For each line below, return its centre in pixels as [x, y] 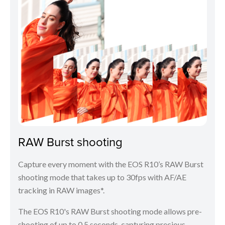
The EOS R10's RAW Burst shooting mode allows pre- [110, 211]
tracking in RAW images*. [61, 190]
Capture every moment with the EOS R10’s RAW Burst [111, 164]
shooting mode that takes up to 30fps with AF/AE [102, 177]
